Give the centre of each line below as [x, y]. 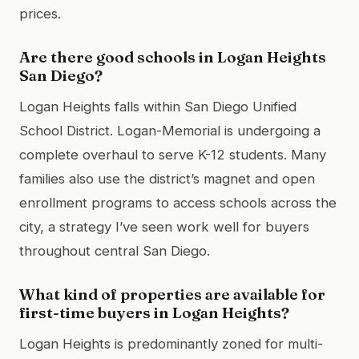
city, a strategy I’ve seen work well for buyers [164, 226]
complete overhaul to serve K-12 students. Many [173, 154]
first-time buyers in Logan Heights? [154, 312]
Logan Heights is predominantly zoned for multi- [171, 343]
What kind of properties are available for [172, 294]
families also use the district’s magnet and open [167, 178]
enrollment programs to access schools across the [178, 202]
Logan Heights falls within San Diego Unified [158, 106]
